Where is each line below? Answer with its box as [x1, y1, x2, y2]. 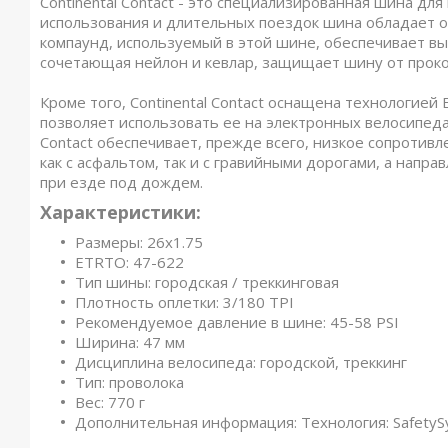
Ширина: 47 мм [75, 332, 185, 353]
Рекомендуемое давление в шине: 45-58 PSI [75, 312, 399, 333]
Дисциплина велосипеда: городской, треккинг [75, 352, 407, 373]
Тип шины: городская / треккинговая [75, 272, 339, 293]
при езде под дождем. [40, 172, 203, 193]
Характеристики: [40, 200, 201, 225]
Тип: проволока [75, 372, 184, 393]
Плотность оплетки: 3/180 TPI [75, 292, 294, 313]
